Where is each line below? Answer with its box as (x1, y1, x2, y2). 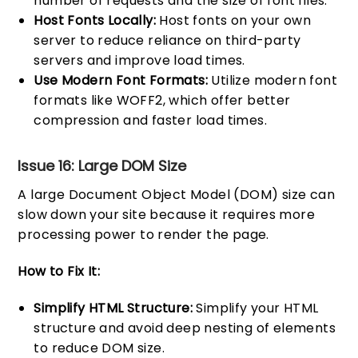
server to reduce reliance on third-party (34, 31, 301, 50)
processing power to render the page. (18, 225, 269, 245)
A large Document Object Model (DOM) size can (18, 185, 336, 205)
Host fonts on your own (156, 11, 312, 30)
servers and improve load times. (34, 51, 245, 70)
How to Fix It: (18, 262, 101, 280)
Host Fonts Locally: (34, 11, 157, 30)
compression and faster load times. (34, 111, 268, 130)
